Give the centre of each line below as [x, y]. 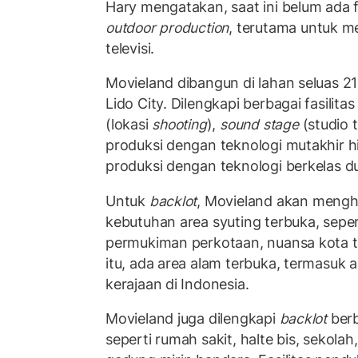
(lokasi [129, 125]
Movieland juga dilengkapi [193, 319]
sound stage [259, 125]
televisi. [130, 48]
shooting [179, 125]
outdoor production [167, 27]
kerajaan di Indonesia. [177, 284]
